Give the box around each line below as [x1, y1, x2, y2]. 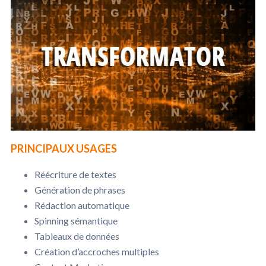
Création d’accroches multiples [34, 245, 159, 257]
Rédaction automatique [34, 199, 129, 211]
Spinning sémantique [34, 214, 118, 226]
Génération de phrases [34, 183, 125, 195]
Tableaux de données [34, 230, 119, 242]
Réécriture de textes [34, 168, 116, 180]
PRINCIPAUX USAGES [11, 141, 117, 155]
